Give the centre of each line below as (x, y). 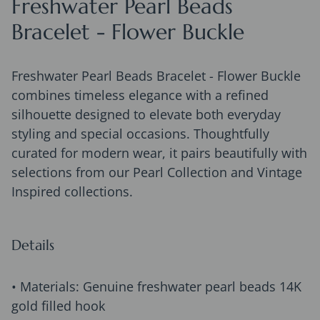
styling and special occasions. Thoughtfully (140, 134)
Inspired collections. (72, 192)
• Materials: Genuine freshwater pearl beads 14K (156, 287)
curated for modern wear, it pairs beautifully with (159, 153)
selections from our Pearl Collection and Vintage (157, 172)
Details (33, 246)
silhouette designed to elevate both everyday (146, 115)
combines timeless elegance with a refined (140, 95)
